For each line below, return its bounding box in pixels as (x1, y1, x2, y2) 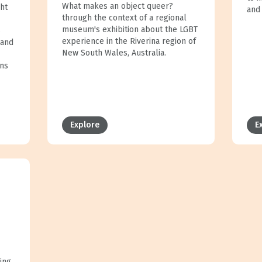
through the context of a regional (61, 12, 187, 23)
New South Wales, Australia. (61, 47, 166, 58)
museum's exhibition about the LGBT (61, 24, 198, 35)
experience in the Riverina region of (61, 36, 196, 46)
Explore (70, 119, 99, 130)
